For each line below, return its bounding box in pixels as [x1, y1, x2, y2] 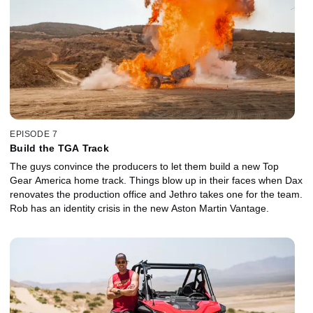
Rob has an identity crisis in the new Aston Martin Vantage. [10, 203, 269, 214]
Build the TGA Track [10, 143, 109, 154]
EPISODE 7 [10, 129, 58, 140]
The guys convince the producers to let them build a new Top [10, 161, 279, 173]
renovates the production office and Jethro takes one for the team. [10, 189, 303, 201]
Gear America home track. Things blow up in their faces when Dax [10, 175, 303, 187]
